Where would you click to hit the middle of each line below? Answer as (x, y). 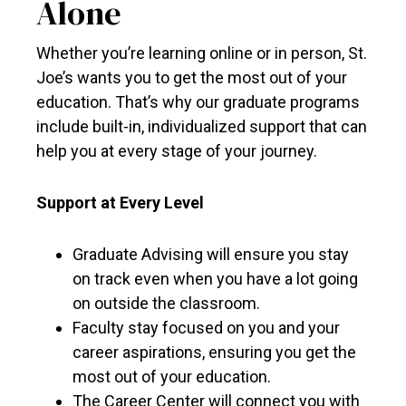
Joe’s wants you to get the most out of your (192, 77)
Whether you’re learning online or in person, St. (202, 53)
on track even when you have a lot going (215, 279)
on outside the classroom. (166, 303)
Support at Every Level (120, 203)
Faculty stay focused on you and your (206, 328)
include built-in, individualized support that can (202, 126)
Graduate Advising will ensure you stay (211, 254)
